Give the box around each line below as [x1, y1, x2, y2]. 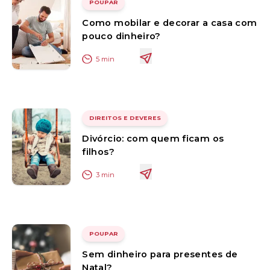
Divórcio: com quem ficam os [82, 133, 224, 144]
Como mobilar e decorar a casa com [82, 17, 257, 28]
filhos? [82, 146, 115, 157]
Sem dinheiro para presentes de [82, 248, 238, 260]
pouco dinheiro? [82, 30, 161, 42]
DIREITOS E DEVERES [89, 115, 161, 122]
